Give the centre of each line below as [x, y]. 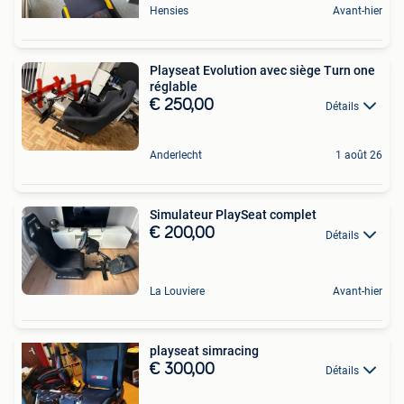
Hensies [169, 11]
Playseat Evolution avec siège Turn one [262, 70]
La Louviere [177, 291]
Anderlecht [176, 156]
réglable [174, 87]
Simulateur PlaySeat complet [233, 215]
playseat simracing [204, 351]
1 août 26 [359, 156]
